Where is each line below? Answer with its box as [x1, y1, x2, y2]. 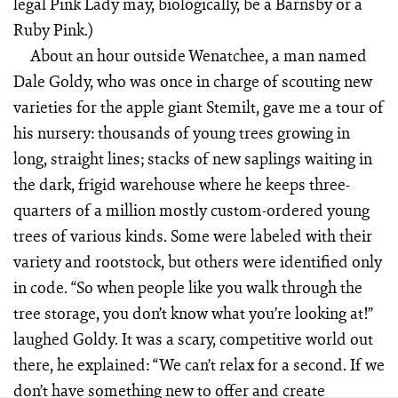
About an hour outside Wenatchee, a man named [30, 44, 368, 68]
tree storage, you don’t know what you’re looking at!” [12, 301, 373, 325]
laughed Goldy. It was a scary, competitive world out [12, 327, 373, 351]
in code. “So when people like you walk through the [12, 275, 362, 299]
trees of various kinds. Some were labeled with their [12, 224, 372, 248]
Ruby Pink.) [12, 18, 93, 42]
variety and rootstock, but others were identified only [12, 250, 382, 274]
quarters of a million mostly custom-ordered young [12, 198, 370, 222]
